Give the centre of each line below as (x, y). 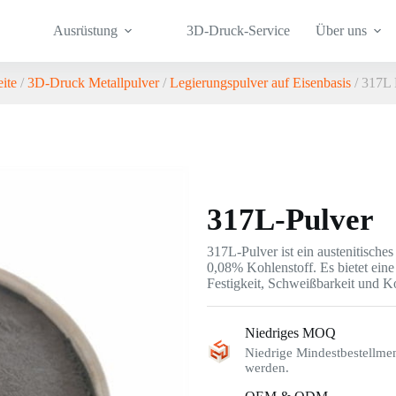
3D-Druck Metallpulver (93, 83)
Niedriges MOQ (290, 333)
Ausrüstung (86, 30)
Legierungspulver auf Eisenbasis (260, 83)
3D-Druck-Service (238, 30)
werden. (267, 368)
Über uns (342, 30)
